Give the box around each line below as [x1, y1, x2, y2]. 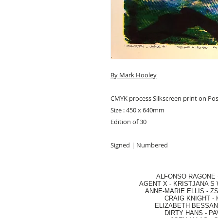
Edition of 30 [110, 117, 146, 126]
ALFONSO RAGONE [133, 172, 216, 180]
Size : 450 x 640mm [110, 105, 164, 114]
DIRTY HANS [164, 209, 203, 217]
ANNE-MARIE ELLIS [145, 187, 204, 195]
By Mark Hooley [110, 70, 157, 79]
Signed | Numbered [110, 140, 168, 149]
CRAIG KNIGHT [164, 194, 212, 202]
